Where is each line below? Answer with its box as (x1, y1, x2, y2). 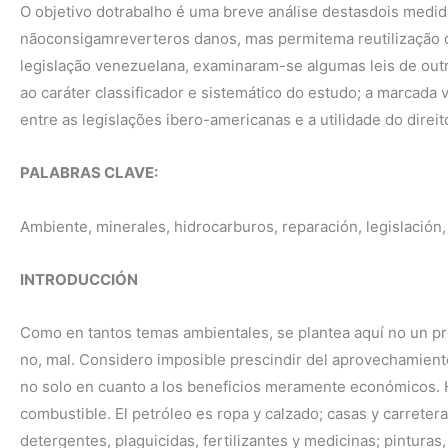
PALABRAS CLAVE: (20, 163, 158, 183)
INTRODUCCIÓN (20, 269, 138, 289)
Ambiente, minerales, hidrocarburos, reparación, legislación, (20, 216, 446, 236)
